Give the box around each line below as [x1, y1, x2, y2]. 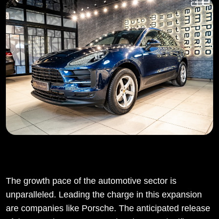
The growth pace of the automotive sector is [6, 176, 176, 186]
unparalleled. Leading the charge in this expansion [6, 190, 202, 200]
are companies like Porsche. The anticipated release [6, 203, 210, 214]
